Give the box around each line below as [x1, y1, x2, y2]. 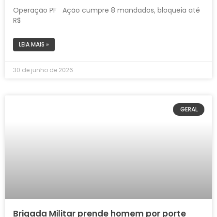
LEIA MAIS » [19, 40, 49, 48]
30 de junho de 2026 [13, 65, 73, 74]
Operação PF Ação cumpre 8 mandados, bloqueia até [13, 5, 200, 15]
